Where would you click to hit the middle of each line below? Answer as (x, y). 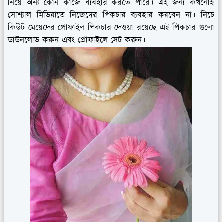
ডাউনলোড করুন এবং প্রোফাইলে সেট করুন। (77, 40)
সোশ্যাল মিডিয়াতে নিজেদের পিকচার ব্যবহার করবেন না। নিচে (111, 15)
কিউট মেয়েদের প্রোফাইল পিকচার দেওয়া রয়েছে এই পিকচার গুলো (111, 28)
